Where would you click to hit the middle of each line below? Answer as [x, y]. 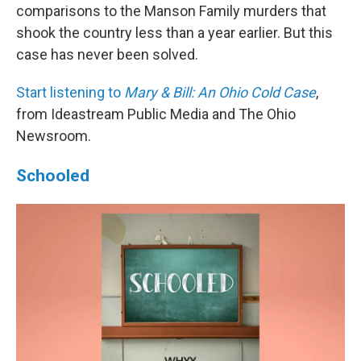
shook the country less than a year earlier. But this [174, 33]
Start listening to [70, 92]
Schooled [53, 175]
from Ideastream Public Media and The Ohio [156, 114]
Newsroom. [54, 136]
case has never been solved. [107, 54]
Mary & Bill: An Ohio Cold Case [220, 92]
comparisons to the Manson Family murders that [171, 11]
